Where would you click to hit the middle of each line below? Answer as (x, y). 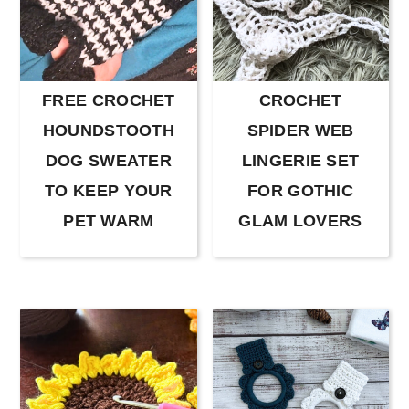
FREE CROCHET (109, 100)
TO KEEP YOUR (109, 190)
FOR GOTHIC (301, 190)
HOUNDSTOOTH (109, 130)
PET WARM (109, 220)
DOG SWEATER (109, 160)
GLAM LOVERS (300, 220)
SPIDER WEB (300, 130)
